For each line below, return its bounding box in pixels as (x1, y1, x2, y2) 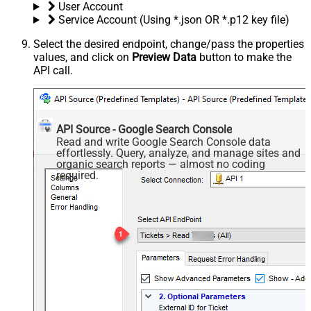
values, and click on (33, 51, 132, 65)
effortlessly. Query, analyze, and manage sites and (56, 146, 301, 160)
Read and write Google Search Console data (56, 135, 271, 149)
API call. (33, 64, 73, 78)
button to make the (196, 51, 292, 65)
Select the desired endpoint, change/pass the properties (33, 37, 304, 51)
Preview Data (132, 51, 196, 65)
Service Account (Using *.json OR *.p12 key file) (58, 13, 289, 27)
